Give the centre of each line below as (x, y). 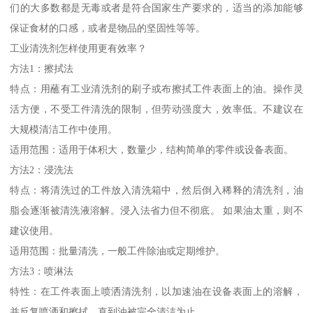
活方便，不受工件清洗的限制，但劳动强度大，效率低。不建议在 (156, 109)
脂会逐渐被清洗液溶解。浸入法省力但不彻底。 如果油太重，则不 (156, 210)
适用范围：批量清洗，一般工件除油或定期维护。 (118, 250)
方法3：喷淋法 (42, 271)
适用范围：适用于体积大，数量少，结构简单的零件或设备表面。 (152, 149)
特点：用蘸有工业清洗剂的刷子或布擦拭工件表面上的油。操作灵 (156, 88)
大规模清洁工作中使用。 (64, 129)
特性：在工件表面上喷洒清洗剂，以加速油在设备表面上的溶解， (156, 291)
